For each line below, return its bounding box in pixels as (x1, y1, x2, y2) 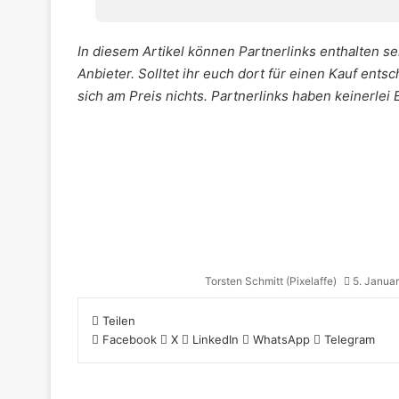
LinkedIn (192, 331, 239, 346)
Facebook (102, 331, 157, 346)
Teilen (102, 313, 135, 328)
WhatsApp (253, 331, 310, 346)
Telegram (324, 331, 375, 346)
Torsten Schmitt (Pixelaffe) (205, 273, 337, 288)
